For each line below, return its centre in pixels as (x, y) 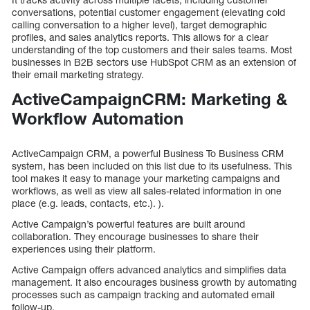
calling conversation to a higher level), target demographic (139, 24)
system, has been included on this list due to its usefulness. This (152, 166)
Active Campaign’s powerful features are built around (128, 224)
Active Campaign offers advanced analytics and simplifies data (149, 270)
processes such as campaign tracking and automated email (143, 295)
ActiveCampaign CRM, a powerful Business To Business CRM (148, 154)
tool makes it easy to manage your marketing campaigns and (146, 179)
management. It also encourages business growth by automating (154, 282)
